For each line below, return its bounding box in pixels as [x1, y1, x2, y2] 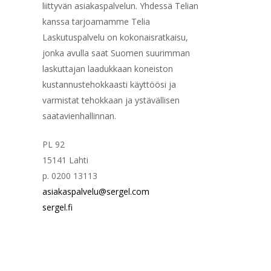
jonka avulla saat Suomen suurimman [42, 47, 191, 59]
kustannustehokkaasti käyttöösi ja [42, 78, 177, 90]
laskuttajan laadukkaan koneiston [42, 62, 174, 74]
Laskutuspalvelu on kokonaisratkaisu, [42, 31, 189, 43]
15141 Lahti [42, 154, 89, 166]
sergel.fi [42, 201, 73, 213]
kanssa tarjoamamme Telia [42, 15, 151, 27]
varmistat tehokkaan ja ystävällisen [42, 94, 180, 106]
